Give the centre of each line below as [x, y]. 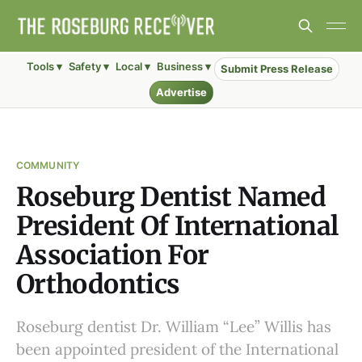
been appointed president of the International [177, 349]
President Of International [177, 226]
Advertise [181, 92]
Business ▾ [183, 66]
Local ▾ [133, 66]
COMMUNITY [48, 165]
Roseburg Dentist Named [171, 197]
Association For [113, 255]
